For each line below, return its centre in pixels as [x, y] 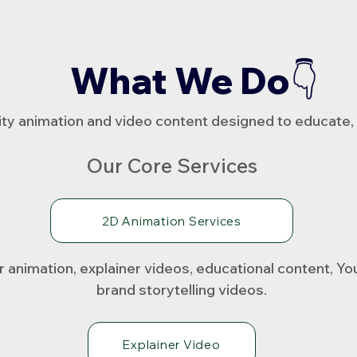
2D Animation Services [172, 221]
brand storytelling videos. [181, 290]
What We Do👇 [194, 80]
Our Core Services [172, 165]
